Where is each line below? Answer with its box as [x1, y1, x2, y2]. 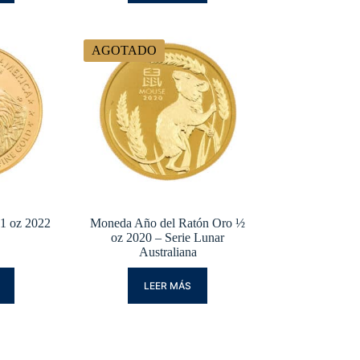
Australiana [138, 245, 197, 260]
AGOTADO [91, 43, 157, 58]
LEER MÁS [144, 280, 192, 292]
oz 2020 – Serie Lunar [111, 231, 225, 245]
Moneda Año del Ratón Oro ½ [90, 216, 246, 231]
